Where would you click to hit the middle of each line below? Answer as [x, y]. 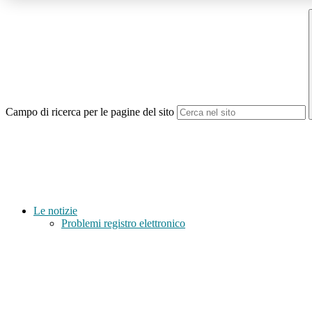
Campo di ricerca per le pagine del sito [90, 112]
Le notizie [55, 211]
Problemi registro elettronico [123, 224]
